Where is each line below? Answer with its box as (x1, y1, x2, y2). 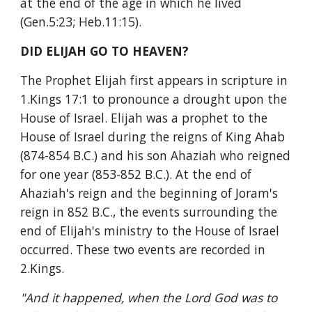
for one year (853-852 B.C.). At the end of (20, 166, 252, 182)
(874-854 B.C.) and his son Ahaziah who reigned (20, 147, 291, 164)
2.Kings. (20, 260, 65, 276)
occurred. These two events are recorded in (20, 241, 266, 258)
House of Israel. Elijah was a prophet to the (20, 109, 268, 126)
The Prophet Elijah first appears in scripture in (20, 72, 288, 88)
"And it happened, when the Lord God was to (20, 289, 278, 306)
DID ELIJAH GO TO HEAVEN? (20, 42, 189, 59)
